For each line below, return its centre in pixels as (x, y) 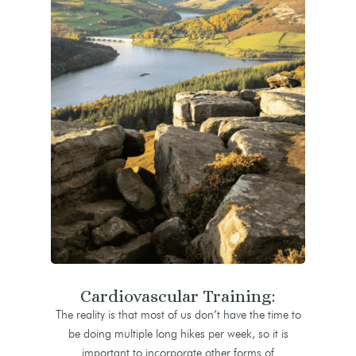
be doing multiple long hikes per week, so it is (178, 334)
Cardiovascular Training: (178, 296)
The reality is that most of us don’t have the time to (178, 315)
